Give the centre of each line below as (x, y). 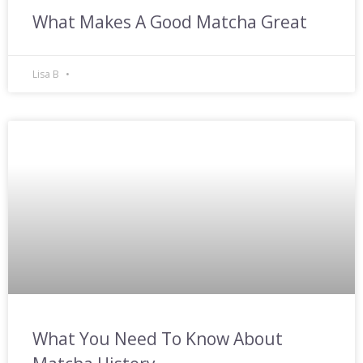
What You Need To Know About (158, 339)
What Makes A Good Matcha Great (170, 22)
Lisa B (47, 74)
